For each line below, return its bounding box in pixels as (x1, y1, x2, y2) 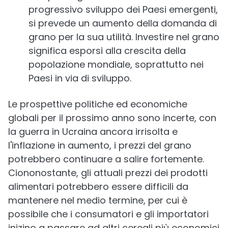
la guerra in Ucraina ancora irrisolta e (8, 125, 178, 138)
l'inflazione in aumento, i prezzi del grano (8, 138, 191, 152)
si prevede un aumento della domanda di (28, 16, 217, 30)
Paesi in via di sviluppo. (28, 71, 131, 84)
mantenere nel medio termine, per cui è (8, 193, 187, 207)
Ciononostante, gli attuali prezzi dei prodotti (8, 166, 208, 179)
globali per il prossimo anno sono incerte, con (8, 111, 216, 124)
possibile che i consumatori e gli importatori (8, 207, 209, 220)
